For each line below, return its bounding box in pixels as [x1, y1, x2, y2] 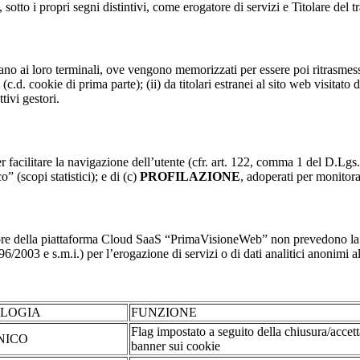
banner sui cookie [131, 339, 220, 354]
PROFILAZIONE [140, 169, 240, 183]
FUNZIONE [131, 305, 197, 320]
